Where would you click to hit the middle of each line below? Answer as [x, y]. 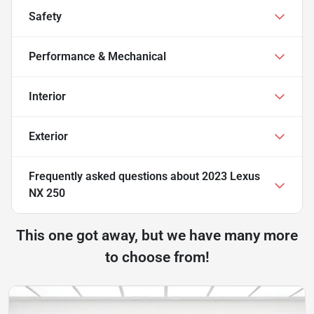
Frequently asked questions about [115, 176]
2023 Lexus [231, 176]
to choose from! [157, 257]
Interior [47, 96]
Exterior [48, 136]
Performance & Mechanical [97, 56]
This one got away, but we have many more [157, 235]
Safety [45, 16]
